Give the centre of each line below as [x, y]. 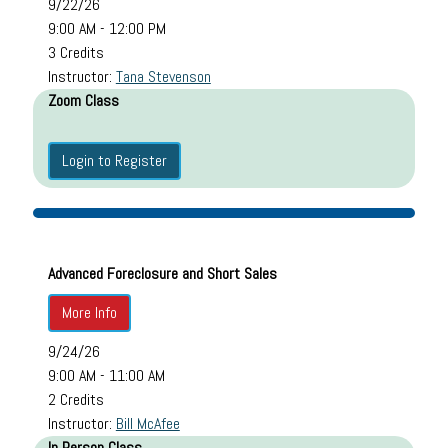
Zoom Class [83, 100]
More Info [89, 312]
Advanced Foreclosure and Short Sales [162, 273]
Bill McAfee [147, 423]
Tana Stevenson [163, 76]
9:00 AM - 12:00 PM [106, 28]
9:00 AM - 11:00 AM [106, 375]
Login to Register [114, 160]
